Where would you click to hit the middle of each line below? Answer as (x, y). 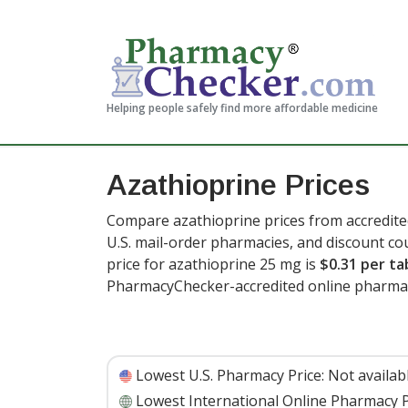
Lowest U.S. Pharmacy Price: (230, 375)
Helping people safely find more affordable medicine (242, 108)
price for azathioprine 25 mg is (213, 264)
